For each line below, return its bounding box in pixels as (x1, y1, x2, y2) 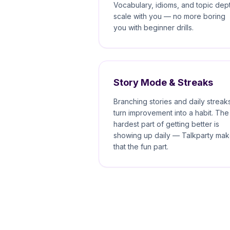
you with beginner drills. (113, 23, 194, 32)
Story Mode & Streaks (113, 76, 213, 88)
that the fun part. (113, 142, 168, 151)
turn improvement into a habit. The (113, 108, 229, 117)
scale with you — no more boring (113, 11, 225, 21)
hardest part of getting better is (113, 119, 219, 128)
